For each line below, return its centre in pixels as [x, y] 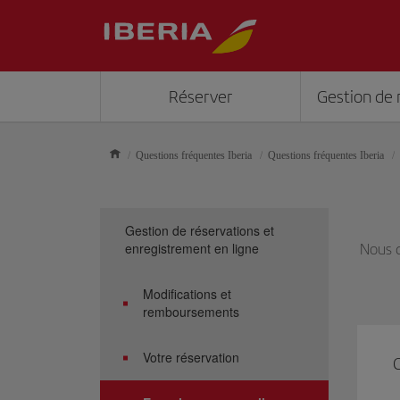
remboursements [191, 312]
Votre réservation [191, 357]
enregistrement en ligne [192, 248]
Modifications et [187, 294]
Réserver [200, 97]
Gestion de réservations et [200, 230]
